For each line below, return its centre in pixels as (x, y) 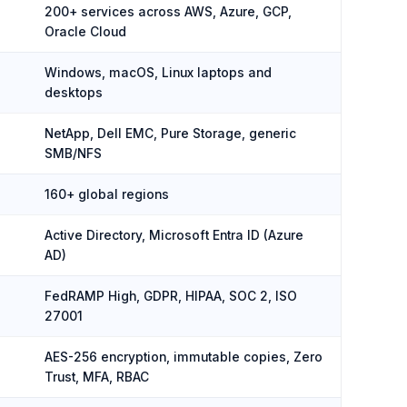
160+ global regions (107, 194)
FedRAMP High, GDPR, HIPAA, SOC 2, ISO (171, 296)
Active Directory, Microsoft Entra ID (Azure (174, 235)
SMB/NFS (73, 154)
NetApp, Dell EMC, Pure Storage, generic (170, 134)
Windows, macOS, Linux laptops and (158, 73)
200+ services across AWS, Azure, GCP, (168, 12)
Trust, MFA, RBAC (97, 377)
